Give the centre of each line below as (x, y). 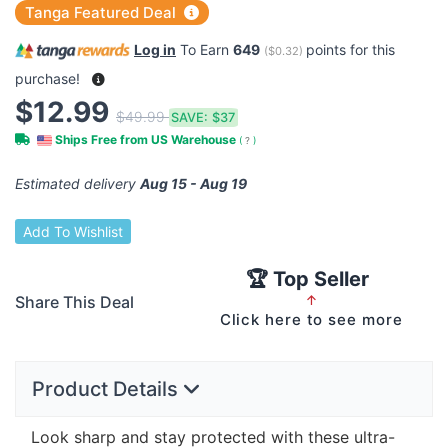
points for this (350, 50)
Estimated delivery (77, 183)
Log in (155, 50)
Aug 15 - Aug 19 (193, 183)
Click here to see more (311, 320)
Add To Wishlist (73, 232)
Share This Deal (74, 302)
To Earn (204, 50)
